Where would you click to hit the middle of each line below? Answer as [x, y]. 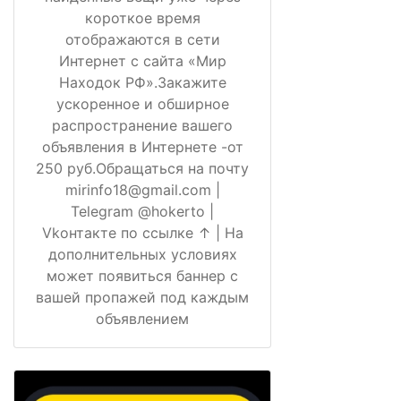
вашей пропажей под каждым [142, 297]
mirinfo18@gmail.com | [142, 189]
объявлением [142, 318]
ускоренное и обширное [142, 103]
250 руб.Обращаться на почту [142, 168]
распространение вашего [142, 125]
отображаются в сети [142, 39]
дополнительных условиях [142, 254]
